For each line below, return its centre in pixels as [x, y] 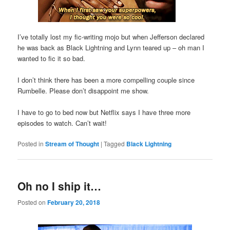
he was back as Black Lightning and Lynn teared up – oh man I [111, 47]
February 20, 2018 [74, 202]
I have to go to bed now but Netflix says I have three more [104, 112]
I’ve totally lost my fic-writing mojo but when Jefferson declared [111, 36]
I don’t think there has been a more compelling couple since [106, 80]
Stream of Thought [72, 144]
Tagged [114, 144]
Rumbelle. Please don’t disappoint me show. [83, 90]
